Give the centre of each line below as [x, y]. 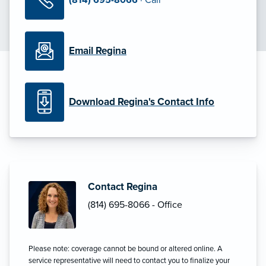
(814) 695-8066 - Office [135, 205]
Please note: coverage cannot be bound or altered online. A [125, 249]
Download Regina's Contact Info [142, 102]
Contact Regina [123, 187]
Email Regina [98, 50]
